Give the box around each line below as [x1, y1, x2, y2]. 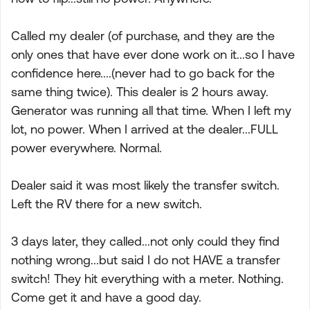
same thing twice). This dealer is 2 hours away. [11, 84, 268, 99]
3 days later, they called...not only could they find [11, 234, 280, 248]
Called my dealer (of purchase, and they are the [11, 28, 275, 43]
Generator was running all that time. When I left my [11, 103, 291, 118]
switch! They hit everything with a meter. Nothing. [11, 271, 284, 286]
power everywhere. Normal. [11, 140, 162, 155]
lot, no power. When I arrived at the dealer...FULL [11, 122, 278, 136]
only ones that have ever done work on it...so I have [11, 47, 295, 62]
